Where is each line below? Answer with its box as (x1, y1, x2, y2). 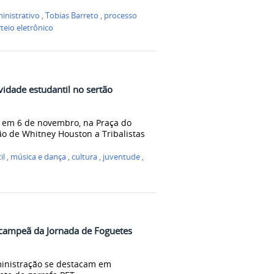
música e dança (10, 151, 67, 162)
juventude (103, 151, 141, 162)
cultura (72, 151, 98, 162)
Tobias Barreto (45, 10, 99, 21)
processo (104, 10, 138, 21)
